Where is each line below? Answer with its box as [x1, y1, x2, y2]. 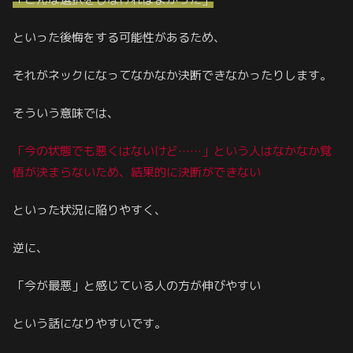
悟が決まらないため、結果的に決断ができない [13, 163, 261, 180]
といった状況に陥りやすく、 [13, 201, 166, 218]
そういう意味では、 [13, 104, 119, 121]
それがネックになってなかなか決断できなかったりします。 [13, 66, 332, 84]
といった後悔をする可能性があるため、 [13, 28, 225, 46]
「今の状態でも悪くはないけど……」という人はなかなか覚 [13, 142, 332, 159]
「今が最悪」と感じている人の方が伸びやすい [13, 277, 261, 294]
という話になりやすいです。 [13, 314, 166, 332]
